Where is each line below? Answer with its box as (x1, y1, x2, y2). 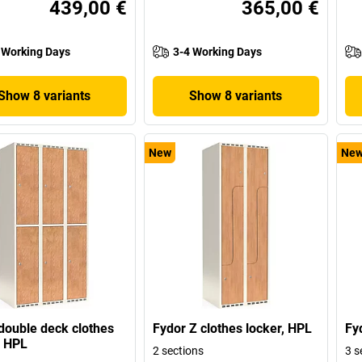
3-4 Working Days (173, 45, 263, 59)
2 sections (153, 344, 204, 358)
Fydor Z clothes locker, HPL (153, 321, 313, 337)
